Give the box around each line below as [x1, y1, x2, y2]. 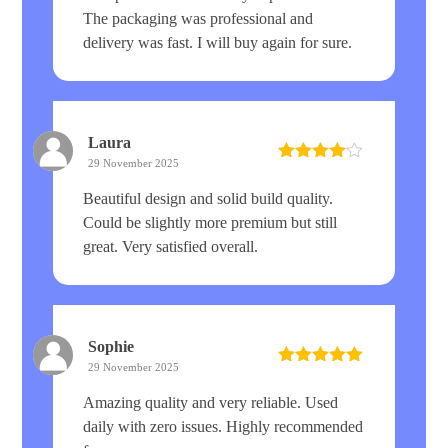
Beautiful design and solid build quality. [83, 189, 334, 207]
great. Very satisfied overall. [83, 237, 259, 255]
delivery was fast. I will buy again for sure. [83, 33, 353, 51]
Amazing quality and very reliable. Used [83, 393, 339, 411]
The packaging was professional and [83, 9, 314, 27]
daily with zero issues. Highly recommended [83, 417, 364, 435]
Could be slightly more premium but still [83, 213, 338, 231]
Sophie [88, 337, 135, 355]
